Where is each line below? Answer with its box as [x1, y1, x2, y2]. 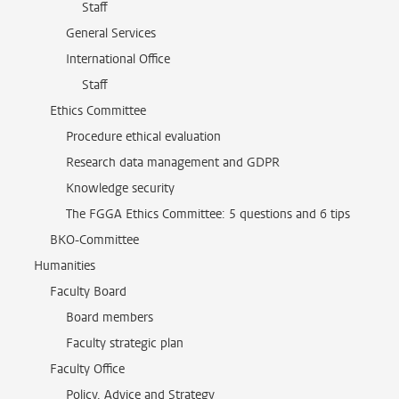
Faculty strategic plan [66, 335, 183, 352]
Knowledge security [66, 180, 175, 197]
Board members [66, 309, 153, 326]
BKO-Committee [50, 232, 139, 248]
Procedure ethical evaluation [66, 128, 221, 145]
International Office [66, 51, 170, 68]
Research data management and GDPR [66, 154, 280, 171]
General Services [66, 25, 156, 42]
